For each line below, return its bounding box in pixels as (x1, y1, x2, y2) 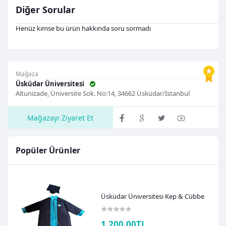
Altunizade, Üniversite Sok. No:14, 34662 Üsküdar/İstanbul (16, 88, 190, 98)
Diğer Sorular (16, 3, 75, 16)
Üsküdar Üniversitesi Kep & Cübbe (101, 191, 205, 201)
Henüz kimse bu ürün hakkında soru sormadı (16, 23, 151, 33)
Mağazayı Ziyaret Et (27, 112, 93, 123)
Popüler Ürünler (16, 145, 80, 156)
